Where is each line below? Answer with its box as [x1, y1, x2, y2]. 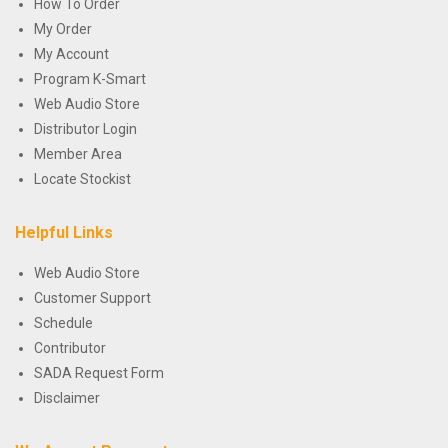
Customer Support [34, 289, 151, 306]
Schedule [34, 314, 93, 331]
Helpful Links [15, 222, 113, 242]
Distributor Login [34, 120, 137, 137]
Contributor [34, 339, 106, 356]
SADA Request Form [34, 364, 164, 381]
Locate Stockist [34, 170, 131, 187]
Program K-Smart [34, 70, 146, 87]
